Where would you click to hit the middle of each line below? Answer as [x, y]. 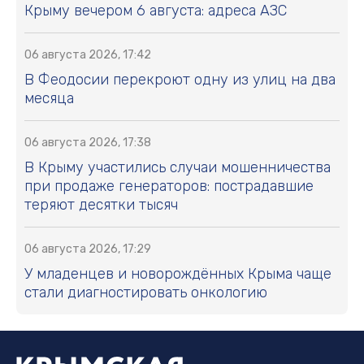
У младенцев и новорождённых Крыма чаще [178, 274]
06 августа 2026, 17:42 [88, 55]
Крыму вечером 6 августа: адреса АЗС [156, 11]
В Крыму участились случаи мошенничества [178, 168]
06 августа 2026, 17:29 [88, 249]
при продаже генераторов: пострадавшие [169, 186]
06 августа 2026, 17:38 [88, 143]
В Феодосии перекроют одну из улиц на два [180, 80]
